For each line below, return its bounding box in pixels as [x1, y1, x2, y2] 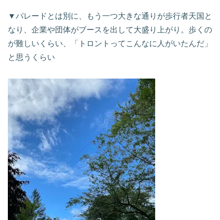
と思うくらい [8, 53, 55, 62]
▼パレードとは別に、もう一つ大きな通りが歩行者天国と [8, 12, 212, 21]
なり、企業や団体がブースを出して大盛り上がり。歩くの [8, 26, 212, 34]
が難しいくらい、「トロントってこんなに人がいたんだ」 [8, 39, 212, 48]
